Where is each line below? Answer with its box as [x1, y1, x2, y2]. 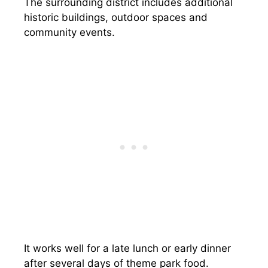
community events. [24, 26, 115, 38]
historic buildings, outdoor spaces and [24, 11, 208, 23]
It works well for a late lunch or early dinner [24, 242, 231, 254]
